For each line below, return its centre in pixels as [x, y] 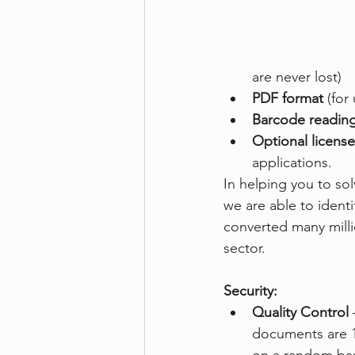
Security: [250, 291]
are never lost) [297, 77]
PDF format [290, 98]
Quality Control [300, 312]
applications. [292, 162]
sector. [244, 248]
